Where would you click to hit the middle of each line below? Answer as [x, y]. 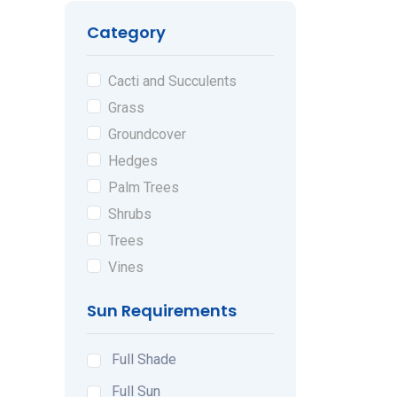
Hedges [133, 160]
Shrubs [130, 214]
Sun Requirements [162, 310]
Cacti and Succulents [172, 81]
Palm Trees [144, 187]
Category [126, 32]
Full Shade [144, 359]
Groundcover [147, 134]
